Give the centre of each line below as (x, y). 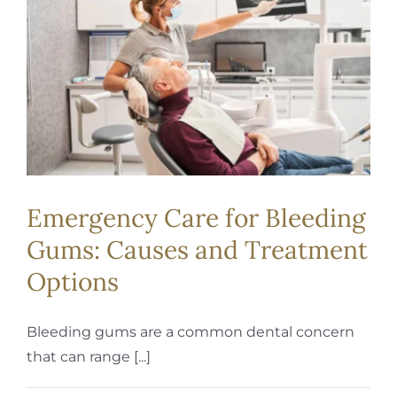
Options (73, 281)
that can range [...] (89, 356)
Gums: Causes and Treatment (197, 249)
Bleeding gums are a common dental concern (191, 331)
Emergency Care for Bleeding (196, 218)
